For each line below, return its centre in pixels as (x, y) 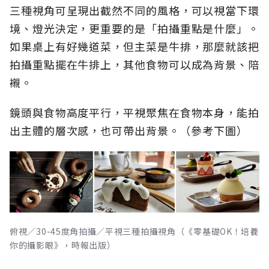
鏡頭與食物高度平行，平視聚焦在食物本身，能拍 (134, 112)
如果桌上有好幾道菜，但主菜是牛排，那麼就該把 (134, 46)
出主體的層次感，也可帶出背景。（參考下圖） (129, 130)
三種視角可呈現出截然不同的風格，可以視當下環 (134, 10)
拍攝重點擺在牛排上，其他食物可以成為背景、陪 (134, 64)
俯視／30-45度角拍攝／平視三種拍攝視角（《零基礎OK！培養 (134, 231)
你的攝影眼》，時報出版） (63, 245)
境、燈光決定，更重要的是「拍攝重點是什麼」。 (134, 28)
